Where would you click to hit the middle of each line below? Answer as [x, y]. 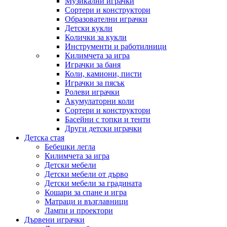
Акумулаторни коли [100, 101]
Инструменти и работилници [116, 46]
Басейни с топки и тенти [108, 119]
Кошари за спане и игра [86, 192]
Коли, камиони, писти [103, 74]
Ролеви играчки [92, 92]
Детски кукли [89, 28]
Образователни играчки [106, 19]
